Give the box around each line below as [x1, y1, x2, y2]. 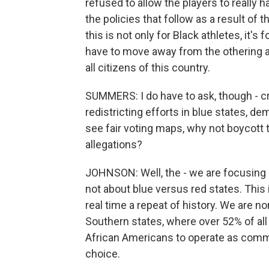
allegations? [85, 138, 142, 151]
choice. [85, 247, 120, 260]
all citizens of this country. [85, 61, 210, 74]
